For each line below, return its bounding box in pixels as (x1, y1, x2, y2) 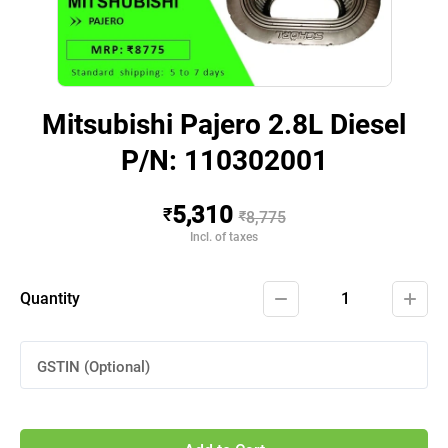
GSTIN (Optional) (37, 358, 150, 376)
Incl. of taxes (190, 230, 258, 244)
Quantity (20, 289, 80, 308)
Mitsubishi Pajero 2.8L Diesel (42, 108, 406, 141)
